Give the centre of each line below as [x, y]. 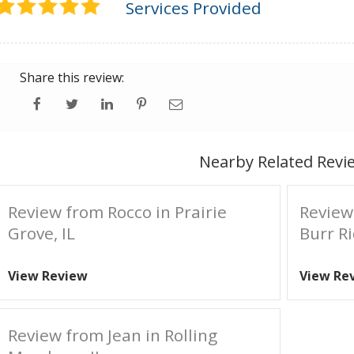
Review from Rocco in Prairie [117, 212]
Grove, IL [41, 233]
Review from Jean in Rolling [113, 335]
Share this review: [72, 77]
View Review [48, 276]
